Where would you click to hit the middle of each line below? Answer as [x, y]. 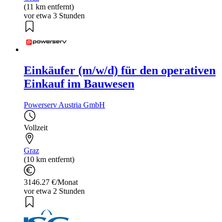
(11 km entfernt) [49, 6]
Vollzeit [36, 127]
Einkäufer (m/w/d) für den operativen [120, 70]
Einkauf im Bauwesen [79, 83]
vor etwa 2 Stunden [54, 191]
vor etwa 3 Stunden [54, 15]
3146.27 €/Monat [51, 182]
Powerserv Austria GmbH [64, 105]
